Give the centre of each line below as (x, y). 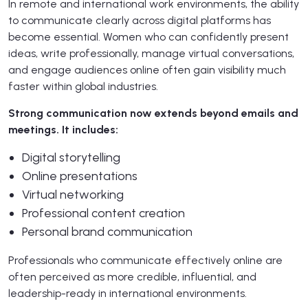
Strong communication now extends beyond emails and (153, 113)
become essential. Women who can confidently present (148, 36)
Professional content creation (103, 213)
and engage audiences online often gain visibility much (147, 69)
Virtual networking (73, 194)
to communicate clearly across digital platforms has (140, 20)
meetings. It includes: (63, 129)
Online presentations (80, 176)
